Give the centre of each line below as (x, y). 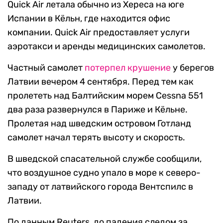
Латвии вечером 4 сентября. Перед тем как (101, 82)
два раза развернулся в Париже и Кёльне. (98, 110)
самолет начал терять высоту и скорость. (96, 138)
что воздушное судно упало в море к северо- (104, 173)
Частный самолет (46, 68)
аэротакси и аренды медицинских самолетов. (107, 47)
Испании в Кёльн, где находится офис (89, 19)
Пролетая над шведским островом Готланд (99, 124)
